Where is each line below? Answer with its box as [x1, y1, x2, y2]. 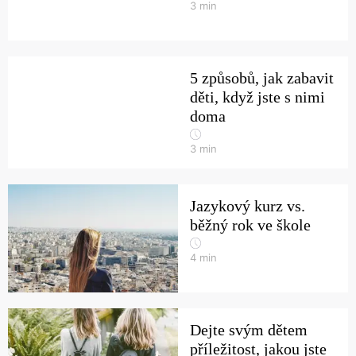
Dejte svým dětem [190, 321, 308, 339]
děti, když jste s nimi [190, 88, 325, 106]
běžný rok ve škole [190, 216, 311, 234]
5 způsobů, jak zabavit [190, 69, 334, 87]
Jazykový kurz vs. [190, 197, 305, 215]
